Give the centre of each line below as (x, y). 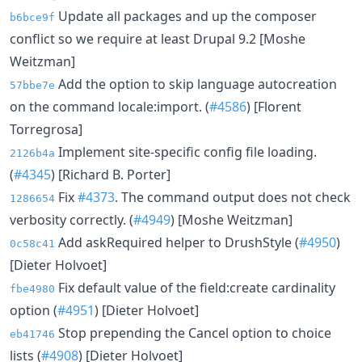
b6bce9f (32, 17)
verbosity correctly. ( (72, 219)
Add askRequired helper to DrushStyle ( (177, 242)
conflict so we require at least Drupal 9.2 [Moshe (158, 38)
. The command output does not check (233, 197)
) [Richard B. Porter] (111, 174)
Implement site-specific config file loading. (186, 152)
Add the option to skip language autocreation (196, 84)
